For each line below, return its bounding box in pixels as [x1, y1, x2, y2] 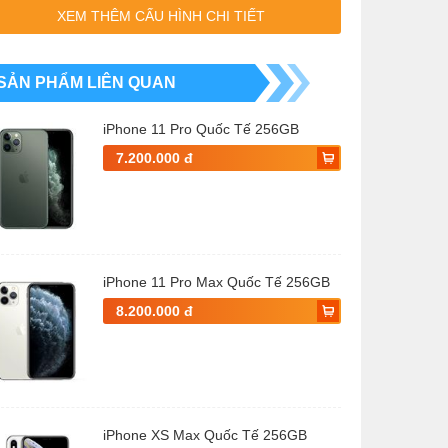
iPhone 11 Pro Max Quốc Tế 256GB [103, 274, 330, 290]
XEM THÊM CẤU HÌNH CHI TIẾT [57, 8, 265, 24]
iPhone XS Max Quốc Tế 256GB [103, 427, 307, 443]
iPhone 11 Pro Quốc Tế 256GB [103, 121, 299, 137]
